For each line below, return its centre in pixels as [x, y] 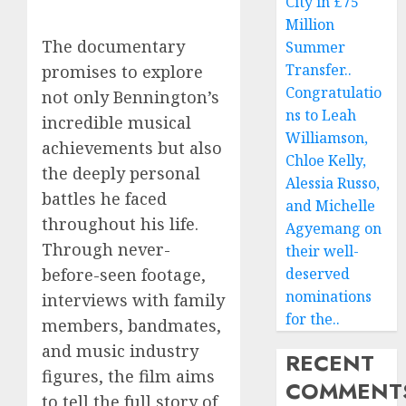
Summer [316, 47]
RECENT [330, 363]
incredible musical [116, 122]
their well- [323, 251]
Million [310, 24]
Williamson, [327, 138]
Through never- [106, 249]
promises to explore [122, 72]
